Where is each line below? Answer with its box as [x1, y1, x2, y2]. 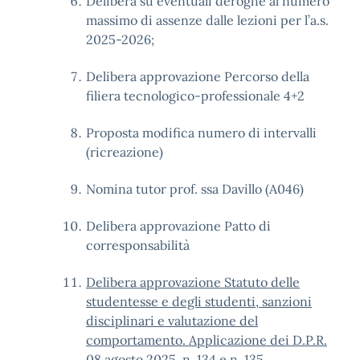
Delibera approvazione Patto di [86, 218, 271, 234]
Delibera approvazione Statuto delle [86, 274, 300, 290]
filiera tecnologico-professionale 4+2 [86, 88, 305, 104]
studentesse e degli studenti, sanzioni [86, 293, 312, 309]
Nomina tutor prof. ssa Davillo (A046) [86, 181, 304, 197]
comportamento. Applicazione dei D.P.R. [86, 332, 327, 348]
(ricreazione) [86, 144, 163, 160]
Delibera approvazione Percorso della [86, 68, 309, 84]
